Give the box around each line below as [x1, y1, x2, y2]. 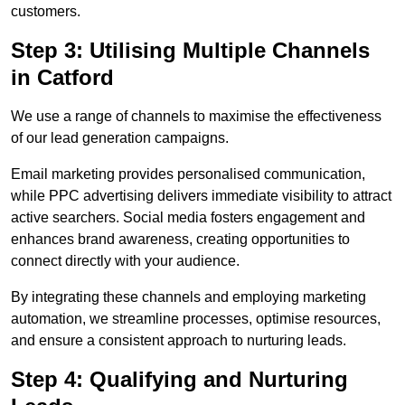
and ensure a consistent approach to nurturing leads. [11, 333, 346, 349]
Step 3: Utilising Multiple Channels [11, 38, 370, 63]
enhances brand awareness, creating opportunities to [11, 231, 350, 248]
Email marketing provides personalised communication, [11, 166, 365, 183]
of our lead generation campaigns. [11, 130, 229, 146]
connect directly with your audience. [11, 253, 240, 269]
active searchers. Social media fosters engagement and [11, 210, 365, 226]
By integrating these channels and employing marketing [11, 289, 366, 306]
